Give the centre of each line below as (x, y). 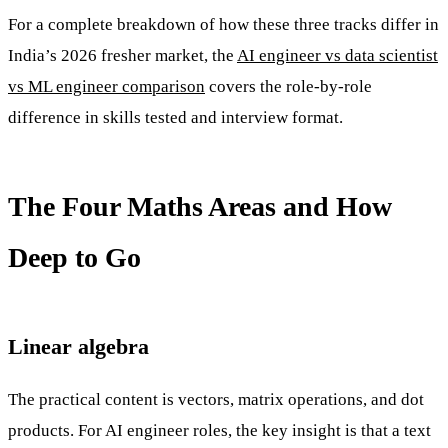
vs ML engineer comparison (106, 86)
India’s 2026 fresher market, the (122, 55)
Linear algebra (78, 346)
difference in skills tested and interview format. (175, 117)
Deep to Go (74, 257)
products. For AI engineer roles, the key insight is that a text (219, 430)
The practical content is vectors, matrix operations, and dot (216, 399)
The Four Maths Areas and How (200, 206)
